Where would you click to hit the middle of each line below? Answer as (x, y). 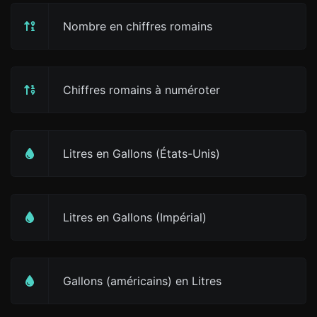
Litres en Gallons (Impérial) (135, 217)
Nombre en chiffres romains (138, 26)
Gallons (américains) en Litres (142, 281)
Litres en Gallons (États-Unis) (142, 154)
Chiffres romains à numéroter (142, 90)
